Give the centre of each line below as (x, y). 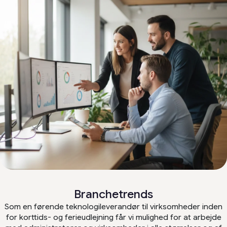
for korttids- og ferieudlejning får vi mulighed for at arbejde (113, 217)
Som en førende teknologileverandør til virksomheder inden (113, 206)
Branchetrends (113, 194)
